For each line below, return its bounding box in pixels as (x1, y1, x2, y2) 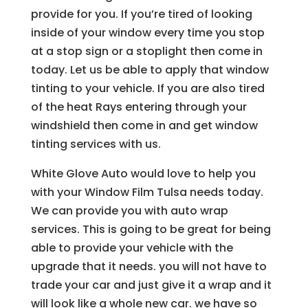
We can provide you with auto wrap (30, 202, 228, 219)
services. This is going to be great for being (30, 221, 271, 237)
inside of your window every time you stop (30, 24, 265, 41)
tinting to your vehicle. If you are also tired (30, 80, 265, 96)
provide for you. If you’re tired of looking (30, 5, 252, 22)
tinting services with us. (30, 135, 161, 152)
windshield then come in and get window (30, 117, 258, 133)
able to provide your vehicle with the (30, 239, 233, 256)
